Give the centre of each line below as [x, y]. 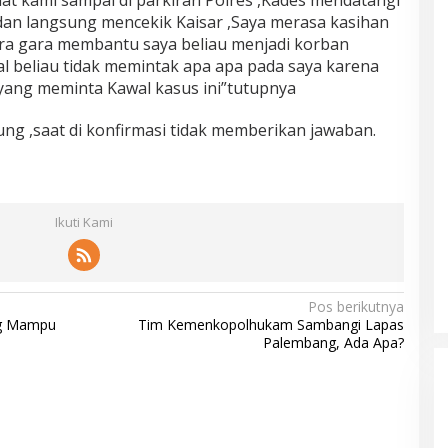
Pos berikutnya [355, 307]
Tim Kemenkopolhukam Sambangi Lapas [270, 325]
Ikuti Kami [83, 222]
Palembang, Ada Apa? [333, 343]
